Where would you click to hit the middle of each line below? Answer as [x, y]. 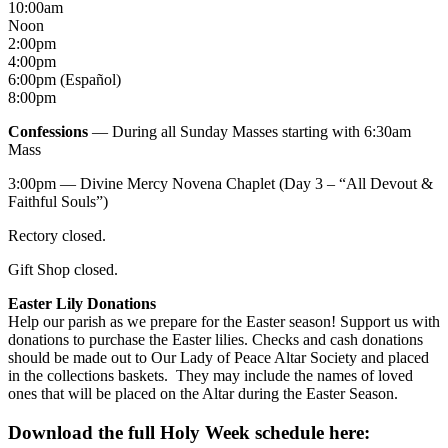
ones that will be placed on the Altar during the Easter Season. [203, 393]
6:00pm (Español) [64, 79]
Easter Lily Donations [82, 303]
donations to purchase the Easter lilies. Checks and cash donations [215, 339]
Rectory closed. [57, 235]
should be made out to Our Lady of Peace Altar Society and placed [218, 357]
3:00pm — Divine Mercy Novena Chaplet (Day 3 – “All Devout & [220, 183]
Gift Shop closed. [63, 269]
